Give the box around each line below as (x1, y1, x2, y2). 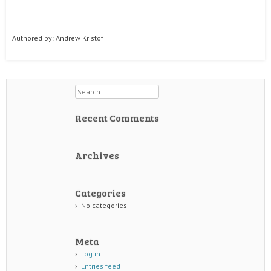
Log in (80, 249, 100, 258)
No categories (80, 201, 127, 210)
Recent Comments (75, 111, 159, 124)
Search (75, 85, 98, 94)
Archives (75, 149, 119, 162)
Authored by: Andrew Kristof (12, 33, 103, 42)
